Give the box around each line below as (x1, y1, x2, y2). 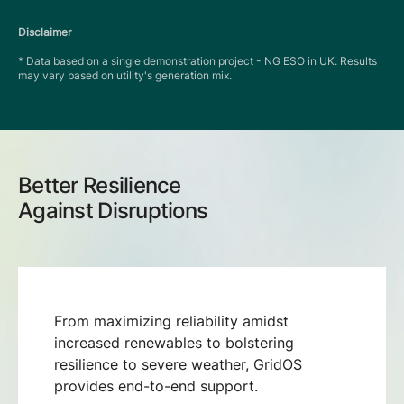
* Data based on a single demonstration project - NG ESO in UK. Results (18, 54, 377, 68)
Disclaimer (18, 25, 71, 39)
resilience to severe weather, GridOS (54, 354, 302, 373)
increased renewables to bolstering (54, 333, 294, 352)
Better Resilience (18, 171, 181, 198)
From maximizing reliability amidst (54, 311, 289, 330)
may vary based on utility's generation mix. (18, 69, 232, 82)
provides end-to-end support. (54, 376, 258, 395)
